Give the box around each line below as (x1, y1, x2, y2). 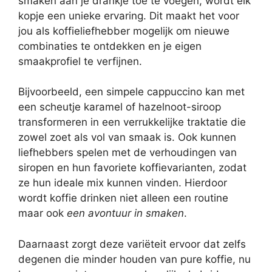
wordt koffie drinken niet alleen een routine (18, 192, 228, 205)
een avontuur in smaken (67, 207, 184, 220)
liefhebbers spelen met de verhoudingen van (18, 146, 237, 159)
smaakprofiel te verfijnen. (18, 55, 142, 67)
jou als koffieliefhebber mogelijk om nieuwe (18, 24, 229, 37)
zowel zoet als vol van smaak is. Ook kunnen (18, 131, 236, 144)
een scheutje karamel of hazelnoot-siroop (18, 101, 221, 114)
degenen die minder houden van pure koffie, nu (18, 253, 251, 265)
